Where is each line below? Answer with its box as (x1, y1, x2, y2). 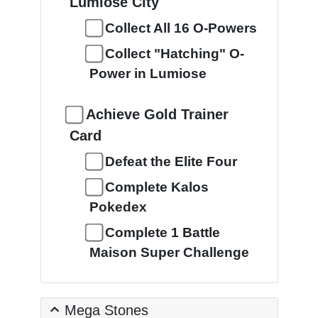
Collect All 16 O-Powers (104, 21, 257, 35)
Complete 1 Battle (104, 225, 220, 240)
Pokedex (89, 199, 147, 214)
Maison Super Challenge (89, 245, 249, 260)
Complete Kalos (104, 180, 209, 194)
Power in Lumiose (89, 66, 207, 81)
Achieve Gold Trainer (85, 106, 229, 122)
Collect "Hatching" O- (104, 46, 244, 61)
